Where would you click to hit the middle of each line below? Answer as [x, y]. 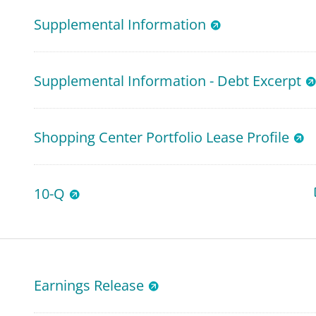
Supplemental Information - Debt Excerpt [167, 81]
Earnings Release [89, 285]
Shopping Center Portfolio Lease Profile [161, 137]
